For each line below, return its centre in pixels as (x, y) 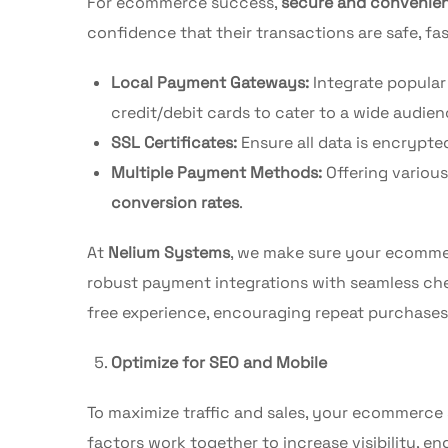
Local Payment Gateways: (210, 82)
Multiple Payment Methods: (216, 172)
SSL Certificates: (174, 142)
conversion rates (175, 202)
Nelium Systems (169, 252)
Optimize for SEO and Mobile (219, 362)
